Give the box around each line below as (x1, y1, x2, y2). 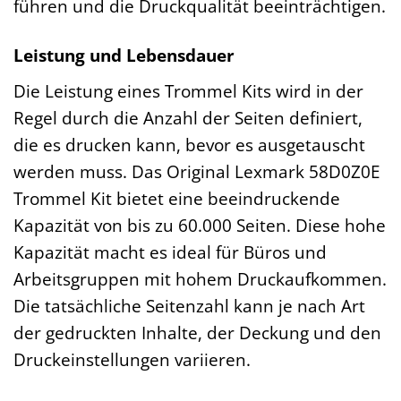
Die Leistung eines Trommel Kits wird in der (13, 78, 363, 103)
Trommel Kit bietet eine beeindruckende (13, 185, 340, 210)
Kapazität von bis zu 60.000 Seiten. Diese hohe (13, 212, 386, 237)
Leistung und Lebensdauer (13, 43, 235, 68)
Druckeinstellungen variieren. (13, 346, 251, 371)
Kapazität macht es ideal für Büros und (13, 239, 327, 264)
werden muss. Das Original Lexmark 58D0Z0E (13, 158, 380, 183)
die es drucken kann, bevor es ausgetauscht (13, 132, 365, 157)
